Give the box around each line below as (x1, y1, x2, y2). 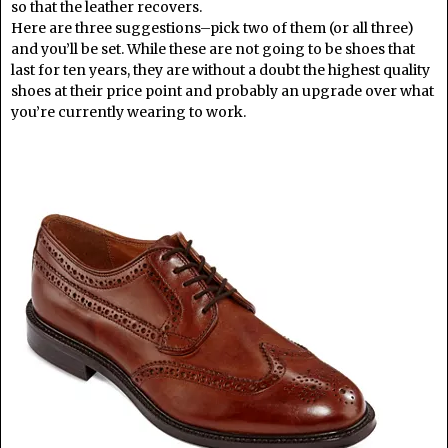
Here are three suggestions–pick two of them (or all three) (11, 18, 414, 37)
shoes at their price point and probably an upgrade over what (11, 81, 434, 100)
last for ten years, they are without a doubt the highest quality (11, 60, 430, 79)
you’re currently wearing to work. (11, 102, 246, 121)
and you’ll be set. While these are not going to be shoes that (11, 39, 415, 58)
